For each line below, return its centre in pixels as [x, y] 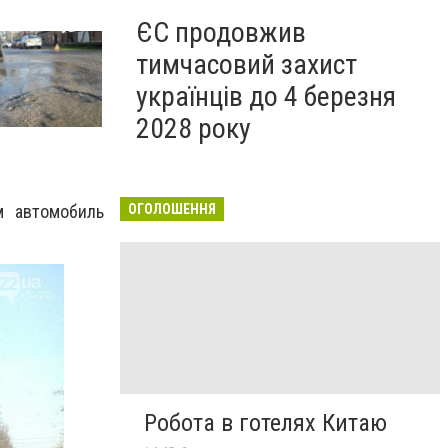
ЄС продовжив [221, 32]
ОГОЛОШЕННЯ [172, 209]
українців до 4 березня [266, 96]
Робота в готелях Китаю [265, 423]
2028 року [193, 128]
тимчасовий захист [246, 64]
